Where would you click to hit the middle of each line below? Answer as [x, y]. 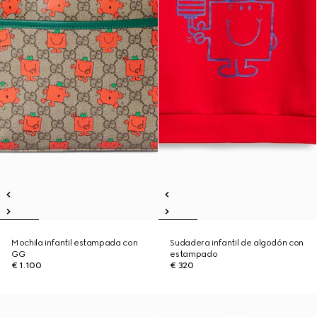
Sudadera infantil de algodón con [237, 243]
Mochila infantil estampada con [75, 243]
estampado [194, 254]
